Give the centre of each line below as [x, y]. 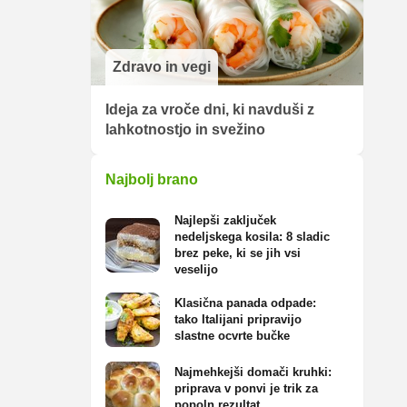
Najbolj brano [152, 179]
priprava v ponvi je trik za [246, 388]
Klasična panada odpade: [245, 303]
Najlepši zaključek [225, 220]
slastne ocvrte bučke [232, 336]
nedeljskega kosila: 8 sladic [252, 237]
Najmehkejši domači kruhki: [253, 372]
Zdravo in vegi [162, 67]
